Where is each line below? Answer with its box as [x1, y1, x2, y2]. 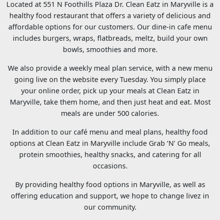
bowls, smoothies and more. [62, 44, 158, 54]
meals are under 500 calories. [61, 108, 159, 118]
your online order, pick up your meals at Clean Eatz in [21, 85, 199, 95]
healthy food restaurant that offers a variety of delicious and [9, 10, 211, 20]
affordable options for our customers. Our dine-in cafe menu [8, 22, 212, 31]
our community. [83, 202, 137, 212]
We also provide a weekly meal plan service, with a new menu [7, 63, 213, 73]
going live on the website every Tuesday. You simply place [14, 74, 206, 84]
